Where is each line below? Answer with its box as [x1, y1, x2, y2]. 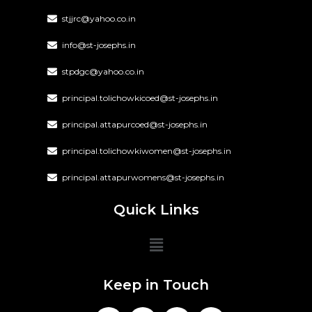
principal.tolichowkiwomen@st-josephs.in [61, 146, 231, 156]
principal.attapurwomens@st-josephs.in [61, 172, 224, 182]
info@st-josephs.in [61, 40, 136, 50]
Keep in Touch [103, 276, 209, 294]
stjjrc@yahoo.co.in [61, 13, 136, 24]
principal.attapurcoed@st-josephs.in [61, 119, 208, 130]
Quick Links [113, 201, 199, 218]
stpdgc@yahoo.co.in [61, 66, 144, 77]
